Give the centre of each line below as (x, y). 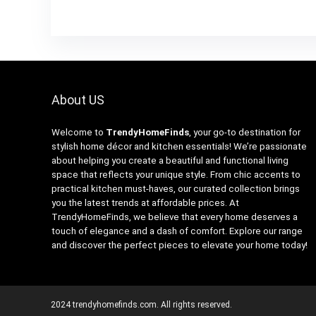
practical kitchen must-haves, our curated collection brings (175, 189)
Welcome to (78, 133)
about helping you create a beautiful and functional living (170, 161)
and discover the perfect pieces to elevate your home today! (179, 245)
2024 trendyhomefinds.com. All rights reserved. (141, 305)
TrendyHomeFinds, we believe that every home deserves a (174, 217)
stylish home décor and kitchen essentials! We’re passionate (179, 147)
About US (78, 100)
